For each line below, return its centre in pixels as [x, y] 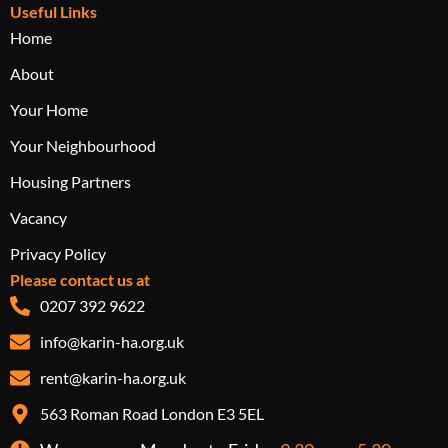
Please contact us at [80, 280]
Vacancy [38, 218]
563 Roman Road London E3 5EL [152, 414]
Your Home [49, 110]
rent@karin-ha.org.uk [113, 378]
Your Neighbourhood [83, 146]
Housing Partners [70, 182]
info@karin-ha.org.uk [112, 342]
